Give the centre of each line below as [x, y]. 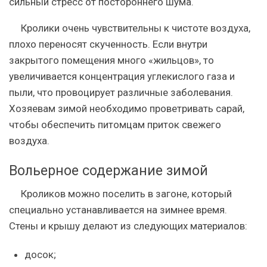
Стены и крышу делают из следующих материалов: [128, 226]
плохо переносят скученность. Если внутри [108, 44]
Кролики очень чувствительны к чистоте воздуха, [136, 28]
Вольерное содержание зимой [108, 170]
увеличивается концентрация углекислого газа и [122, 76]
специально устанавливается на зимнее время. [118, 209]
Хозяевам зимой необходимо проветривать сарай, [127, 108]
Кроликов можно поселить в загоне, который [126, 193]
